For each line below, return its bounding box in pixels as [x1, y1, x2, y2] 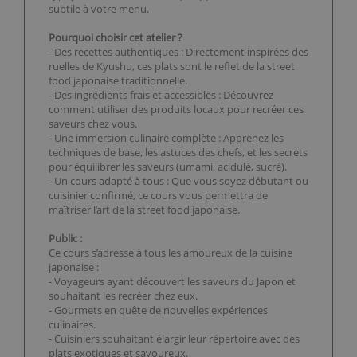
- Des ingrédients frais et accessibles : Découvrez [49, 88, 273, 103]
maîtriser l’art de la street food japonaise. [49, 202, 240, 218]
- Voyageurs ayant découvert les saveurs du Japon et [49, 274, 296, 289]
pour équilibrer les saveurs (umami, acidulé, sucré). [49, 159, 287, 175]
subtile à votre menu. [49, 2, 149, 17]
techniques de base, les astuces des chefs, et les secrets [49, 145, 308, 160]
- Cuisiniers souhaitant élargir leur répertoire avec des [49, 331, 300, 347]
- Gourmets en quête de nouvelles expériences [49, 303, 268, 318]
